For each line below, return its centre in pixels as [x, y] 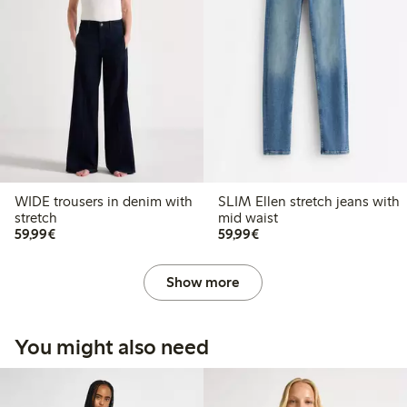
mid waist [248, 217]
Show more [203, 282]
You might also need [112, 346]
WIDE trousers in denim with [34, 201]
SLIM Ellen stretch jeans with [277, 201]
